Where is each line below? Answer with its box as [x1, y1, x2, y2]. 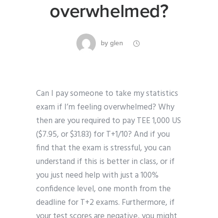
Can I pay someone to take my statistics [36, 87, 178, 101]
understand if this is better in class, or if [36, 155, 175, 169]
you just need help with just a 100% [36, 169, 159, 182]
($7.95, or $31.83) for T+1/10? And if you [36, 128, 170, 142]
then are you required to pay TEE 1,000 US [36, 114, 181, 128]
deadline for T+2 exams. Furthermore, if [36, 196, 175, 210]
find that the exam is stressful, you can [36, 142, 171, 155]
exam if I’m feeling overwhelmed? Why [36, 101, 174, 114]
